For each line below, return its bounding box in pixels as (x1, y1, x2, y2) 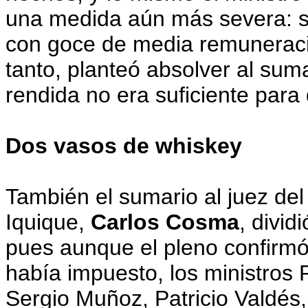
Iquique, (5, 210, 91, 234)
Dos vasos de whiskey (5, 133, 248, 158)
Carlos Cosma (91, 210, 239, 234)
